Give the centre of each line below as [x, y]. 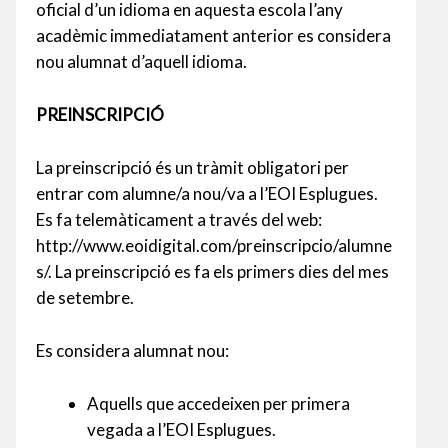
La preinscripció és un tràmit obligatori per [192, 167]
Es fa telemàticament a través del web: [179, 219]
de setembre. [85, 297]
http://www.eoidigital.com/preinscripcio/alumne [214, 245]
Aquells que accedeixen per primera [218, 404]
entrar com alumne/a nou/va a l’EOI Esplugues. [207, 193]
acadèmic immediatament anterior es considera [213, 35]
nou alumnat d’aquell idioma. [141, 61]
